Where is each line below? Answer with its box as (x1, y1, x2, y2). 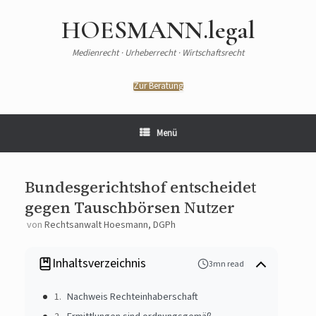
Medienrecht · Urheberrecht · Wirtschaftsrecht (72, 47, 244, 59)
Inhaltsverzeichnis (52, 255, 147, 273)
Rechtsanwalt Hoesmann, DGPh (44, 218, 176, 233)
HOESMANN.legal (61, 15, 255, 45)
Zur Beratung (133, 80, 183, 92)
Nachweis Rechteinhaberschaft (66, 288, 192, 304)
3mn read (208, 257, 244, 270)
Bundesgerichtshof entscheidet (25, 176, 256, 198)
